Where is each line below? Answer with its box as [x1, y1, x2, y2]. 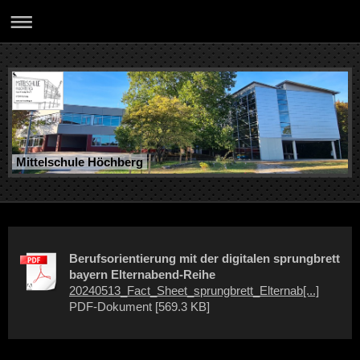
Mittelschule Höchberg [16, 156, 144, 170]
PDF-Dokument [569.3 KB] [69, 300, 210, 314]
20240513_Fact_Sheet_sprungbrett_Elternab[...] [69, 284, 319, 298]
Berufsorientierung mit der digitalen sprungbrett [69, 252, 340, 266]
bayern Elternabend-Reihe [69, 268, 215, 282]
